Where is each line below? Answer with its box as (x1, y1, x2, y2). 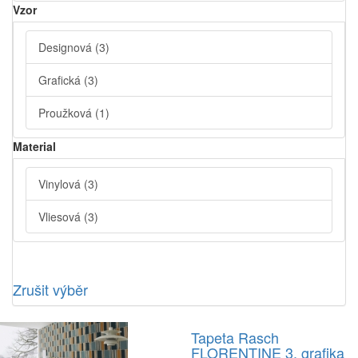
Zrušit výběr (13, 279, 88, 300)
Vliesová (38, 209, 84, 225)
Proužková (38, 105, 95, 121)
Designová (38, 39, 95, 55)
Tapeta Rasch (191, 327, 279, 348)
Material (13, 138, 56, 154)
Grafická (38, 72, 84, 88)
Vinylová (38, 176, 84, 192)
